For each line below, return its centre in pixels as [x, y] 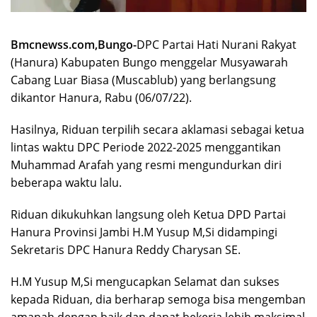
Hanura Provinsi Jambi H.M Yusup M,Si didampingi [144, 232]
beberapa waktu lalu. [66, 183]
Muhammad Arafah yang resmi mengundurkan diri [146, 165]
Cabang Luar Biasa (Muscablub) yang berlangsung [143, 80]
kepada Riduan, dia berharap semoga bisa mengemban [158, 300]
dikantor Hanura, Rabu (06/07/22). [101, 98]
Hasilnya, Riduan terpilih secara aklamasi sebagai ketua [157, 130]
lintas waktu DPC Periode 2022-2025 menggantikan [146, 148]
